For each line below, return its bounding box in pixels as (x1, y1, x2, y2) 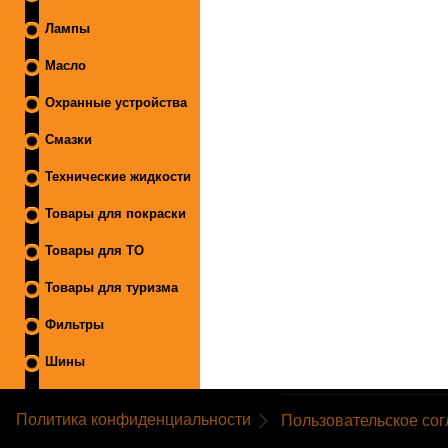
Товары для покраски (45, 206, 186, 221)
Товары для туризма (45, 280, 178, 295)
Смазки (45, 132, 92, 147)
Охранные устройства (45, 95, 187, 110)
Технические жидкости (45, 169, 191, 184)
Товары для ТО (45, 243, 144, 258)
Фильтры (45, 317, 104, 332)
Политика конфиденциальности (16, 411, 251, 428)
